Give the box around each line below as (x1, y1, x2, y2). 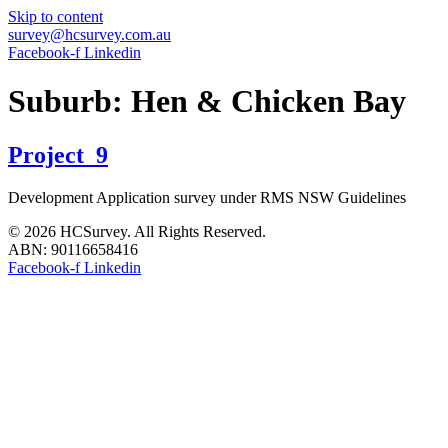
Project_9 (8, 141, 108, 168)
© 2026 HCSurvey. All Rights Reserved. (8, 222, 266, 240)
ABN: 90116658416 (8, 240, 138, 258)
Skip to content (8, 8, 103, 25)
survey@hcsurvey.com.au (8, 26, 171, 43)
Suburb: (8, 83, 131, 120)
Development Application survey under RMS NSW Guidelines (8, 188, 406, 206)
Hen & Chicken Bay (131, 83, 406, 120)
